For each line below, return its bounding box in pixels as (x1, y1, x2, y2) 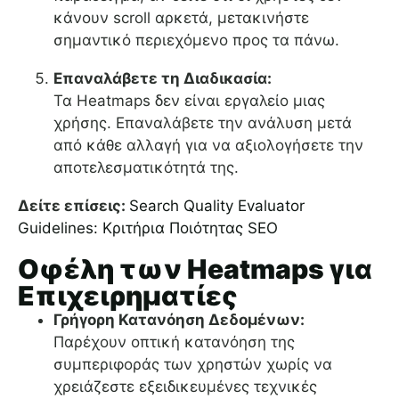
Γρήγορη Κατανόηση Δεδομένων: (53, 311, 305, 330)
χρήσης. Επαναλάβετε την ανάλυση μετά (53, 114, 352, 133)
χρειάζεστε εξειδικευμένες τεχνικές (53, 378, 317, 396)
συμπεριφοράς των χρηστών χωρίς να (53, 355, 332, 374)
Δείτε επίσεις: (18, 197, 129, 216)
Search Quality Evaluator (129, 197, 305, 216)
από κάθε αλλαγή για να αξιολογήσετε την (53, 136, 363, 155)
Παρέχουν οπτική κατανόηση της (53, 333, 295, 352)
